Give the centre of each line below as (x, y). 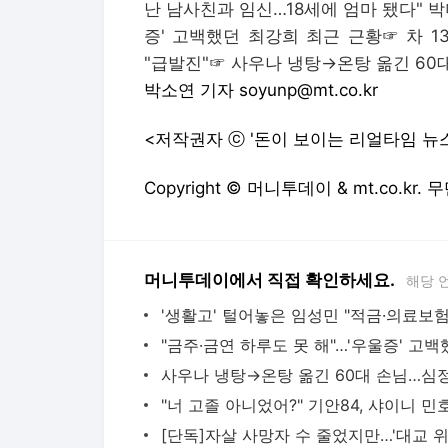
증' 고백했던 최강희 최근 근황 (263, 36)
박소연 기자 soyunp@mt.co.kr (261, 90)
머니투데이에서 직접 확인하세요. (269, 280)
